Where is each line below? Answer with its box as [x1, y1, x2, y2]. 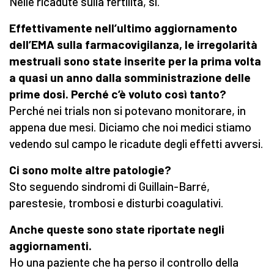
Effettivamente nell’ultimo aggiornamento [9, 21, 237, 35]
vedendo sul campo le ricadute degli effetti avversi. [9, 136, 263, 151]
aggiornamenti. [9, 239, 92, 253]
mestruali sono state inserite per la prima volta [9, 54, 261, 68]
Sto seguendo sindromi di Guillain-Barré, [9, 179, 210, 194]
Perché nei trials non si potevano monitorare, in [9, 103, 246, 118]
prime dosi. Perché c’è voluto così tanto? [9, 87, 226, 102]
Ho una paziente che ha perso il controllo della [9, 255, 239, 270]
